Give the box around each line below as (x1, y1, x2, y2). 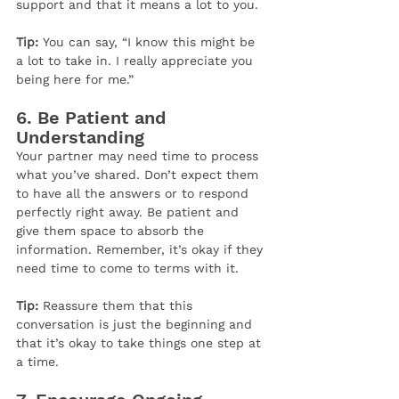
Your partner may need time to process (16, 149, 263, 164)
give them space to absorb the (16, 224, 208, 239)
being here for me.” (16, 72, 134, 87)
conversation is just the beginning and (16, 317, 256, 332)
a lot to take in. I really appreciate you (16, 53, 257, 69)
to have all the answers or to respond (16, 186, 253, 201)
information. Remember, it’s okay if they (16, 242, 267, 257)
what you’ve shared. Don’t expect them (16, 167, 263, 183)
